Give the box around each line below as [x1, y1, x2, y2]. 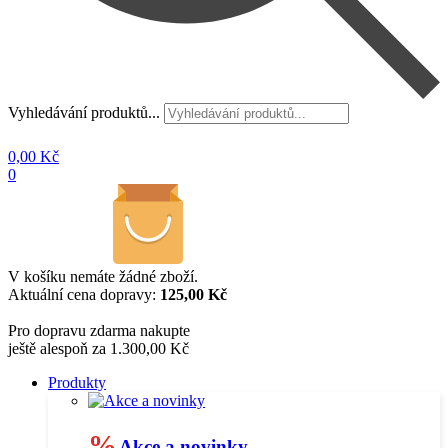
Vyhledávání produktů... [8, 104, 160, 122]
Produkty [48, 374, 106, 392]
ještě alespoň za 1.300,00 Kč [8, 340, 189, 358]
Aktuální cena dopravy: [8, 286, 160, 304]
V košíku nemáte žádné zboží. [8, 268, 198, 286]
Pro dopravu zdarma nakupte [8, 322, 190, 340]
